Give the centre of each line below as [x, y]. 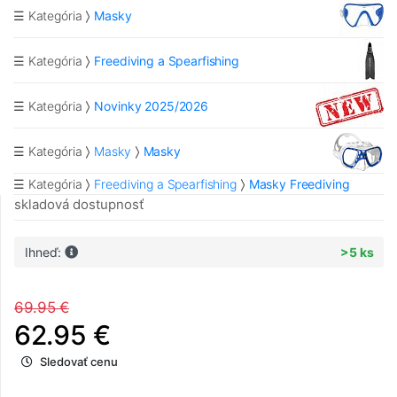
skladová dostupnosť [79, 205]
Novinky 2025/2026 [151, 105]
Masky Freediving [299, 184]
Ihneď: [44, 253]
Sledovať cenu [79, 362]
